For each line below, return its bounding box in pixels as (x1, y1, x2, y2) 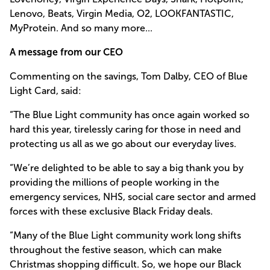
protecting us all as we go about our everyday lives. (10, 138, 236, 149)
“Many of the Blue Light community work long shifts (10, 230, 241, 241)
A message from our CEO (10, 46, 123, 58)
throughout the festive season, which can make (10, 244, 222, 256)
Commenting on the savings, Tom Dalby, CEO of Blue (10, 71, 248, 82)
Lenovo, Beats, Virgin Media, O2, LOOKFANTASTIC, (10, 8, 234, 19)
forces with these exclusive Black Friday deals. (10, 206, 213, 217)
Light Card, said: (10, 85, 81, 96)
